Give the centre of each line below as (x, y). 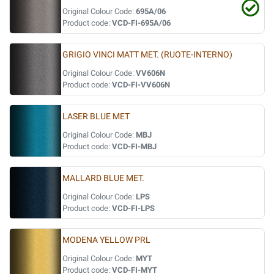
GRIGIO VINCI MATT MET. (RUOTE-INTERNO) (147, 55)
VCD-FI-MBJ (134, 146)
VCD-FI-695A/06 (141, 23)
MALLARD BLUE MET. (103, 178)
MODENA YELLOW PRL (106, 240)
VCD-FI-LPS (133, 208)
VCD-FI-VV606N (141, 85)
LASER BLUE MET (96, 117)
